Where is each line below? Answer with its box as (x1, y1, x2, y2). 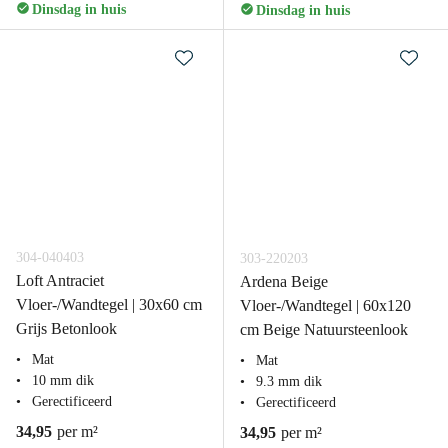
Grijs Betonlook (16, 320, 117, 337)
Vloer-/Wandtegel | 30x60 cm (16, 296, 202, 313)
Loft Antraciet (16, 272, 104, 289)
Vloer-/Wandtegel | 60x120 (240, 297, 411, 314)
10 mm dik (32, 373, 94, 388)
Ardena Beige (240, 273, 328, 290)
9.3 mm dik (256, 374, 322, 389)
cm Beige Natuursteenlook (240, 321, 408, 338)
